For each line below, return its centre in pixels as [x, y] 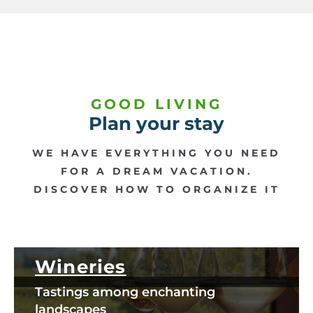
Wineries [81, 267]
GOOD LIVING [156, 104]
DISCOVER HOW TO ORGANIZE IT [156, 190]
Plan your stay [156, 124]
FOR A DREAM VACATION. [156, 172]
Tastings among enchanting [125, 292]
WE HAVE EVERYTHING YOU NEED [156, 153]
